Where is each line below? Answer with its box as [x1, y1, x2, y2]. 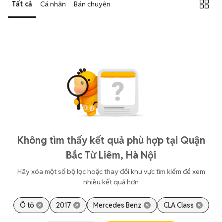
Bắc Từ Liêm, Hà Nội [66, 149, 156, 162]
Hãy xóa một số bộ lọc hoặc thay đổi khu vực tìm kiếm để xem [17, 167, 205, 176]
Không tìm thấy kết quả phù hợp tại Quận [17, 134, 205, 147]
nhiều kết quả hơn [83, 177, 139, 186]
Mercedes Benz [93, 201, 142, 210]
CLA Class [163, 201, 194, 210]
